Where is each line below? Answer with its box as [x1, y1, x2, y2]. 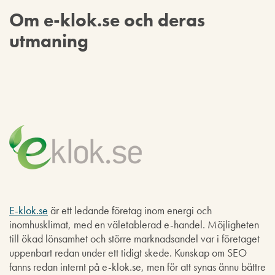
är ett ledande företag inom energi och [48, 203, 212, 217]
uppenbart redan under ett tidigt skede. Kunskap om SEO [9, 246, 247, 260]
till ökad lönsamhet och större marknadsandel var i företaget [9, 231, 260, 246]
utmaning [9, 29, 88, 53]
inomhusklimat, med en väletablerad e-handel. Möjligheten [9, 217, 259, 231]
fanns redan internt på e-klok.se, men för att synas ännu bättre [9, 260, 266, 274]
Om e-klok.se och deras [9, 9, 205, 32]
